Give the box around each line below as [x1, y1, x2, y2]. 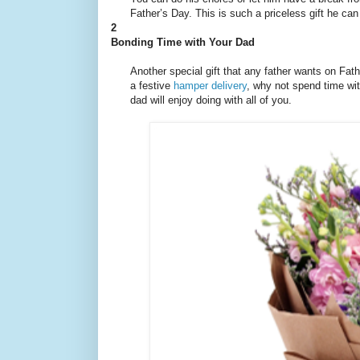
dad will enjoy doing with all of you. [130, 93, 292, 106]
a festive [130, 79, 174, 92]
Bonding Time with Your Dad [111, 35, 255, 48]
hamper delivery [174, 79, 247, 92]
